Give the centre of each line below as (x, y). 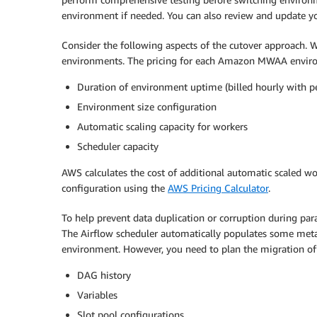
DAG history (104, 275)
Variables (97, 295)
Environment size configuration (147, 107)
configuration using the (115, 188)
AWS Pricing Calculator (218, 188)
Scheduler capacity (118, 146)
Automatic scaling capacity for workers (162, 127)
